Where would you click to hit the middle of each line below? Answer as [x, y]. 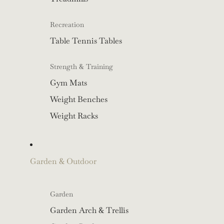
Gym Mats [68, 83]
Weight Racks [74, 116]
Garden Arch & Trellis [89, 210]
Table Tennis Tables [86, 41]
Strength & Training [81, 67]
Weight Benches [79, 99]
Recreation [67, 25]
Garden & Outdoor [63, 161]
